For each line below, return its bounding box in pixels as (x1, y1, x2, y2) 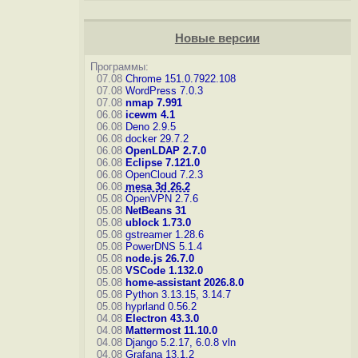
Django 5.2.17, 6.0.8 (125, 336, 219, 348)
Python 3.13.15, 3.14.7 (125, 288, 231, 300)
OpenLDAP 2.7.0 (125, 145, 206, 157)
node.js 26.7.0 (125, 253, 194, 265)
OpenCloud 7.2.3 (125, 169, 203, 181)
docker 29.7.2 (125, 133, 189, 145)
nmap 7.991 (125, 97, 182, 109)
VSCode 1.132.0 (125, 265, 203, 276)
